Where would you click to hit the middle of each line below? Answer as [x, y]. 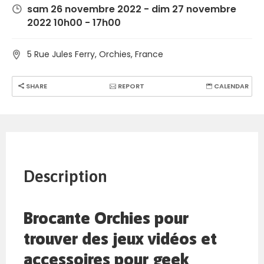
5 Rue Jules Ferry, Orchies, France [95, 55]
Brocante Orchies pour [106, 218]
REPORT [130, 86]
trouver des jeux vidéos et [120, 239]
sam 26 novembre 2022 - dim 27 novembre [132, 9]
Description [65, 176]
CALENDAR [230, 86]
